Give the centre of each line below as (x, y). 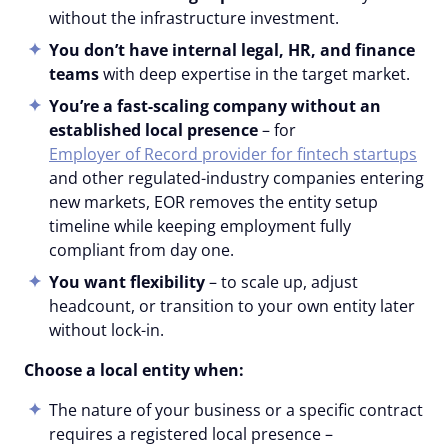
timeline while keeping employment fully (200, 225)
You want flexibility (129, 281)
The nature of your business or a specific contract (236, 409)
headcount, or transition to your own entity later (232, 305)
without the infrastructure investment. (194, 17)
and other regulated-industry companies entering (236, 177)
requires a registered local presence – (191, 433)
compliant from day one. (141, 249)
